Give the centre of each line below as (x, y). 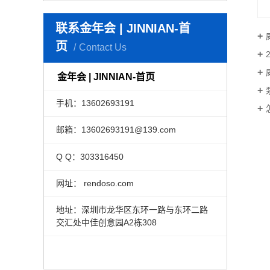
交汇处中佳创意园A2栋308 (106, 223)
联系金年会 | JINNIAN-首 (123, 28)
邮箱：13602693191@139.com (116, 130)
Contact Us (103, 47)
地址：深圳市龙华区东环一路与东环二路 (132, 210)
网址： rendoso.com (95, 183)
